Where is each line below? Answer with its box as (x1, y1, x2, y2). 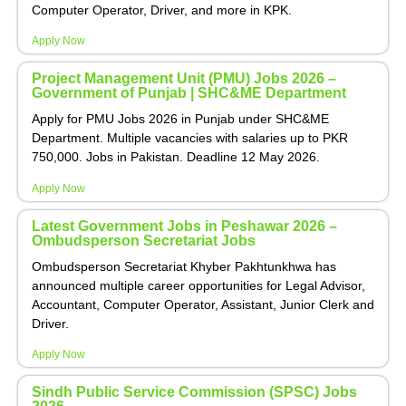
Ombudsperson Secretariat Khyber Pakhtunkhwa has (32, 258, 336, 274)
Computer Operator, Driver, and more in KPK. (32, 2, 292, 17)
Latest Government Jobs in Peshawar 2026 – (32, 217, 337, 234)
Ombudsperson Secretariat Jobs (32, 232, 256, 248)
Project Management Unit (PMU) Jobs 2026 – (32, 71, 336, 87)
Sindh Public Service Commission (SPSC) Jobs (32, 383, 357, 400)
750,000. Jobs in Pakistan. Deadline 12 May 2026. (32, 150, 320, 165)
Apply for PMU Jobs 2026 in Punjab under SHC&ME (32, 111, 329, 127)
